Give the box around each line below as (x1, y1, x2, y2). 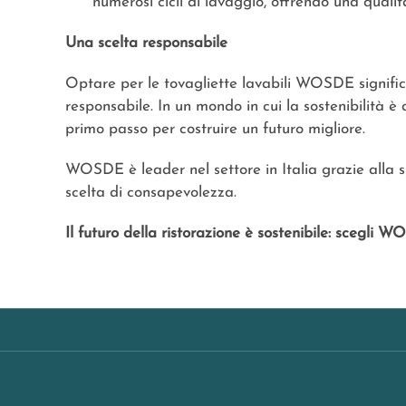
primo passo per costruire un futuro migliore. (65, 121, 365, 138)
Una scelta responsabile (65, 35, 227, 52)
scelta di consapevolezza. (65, 185, 237, 201)
